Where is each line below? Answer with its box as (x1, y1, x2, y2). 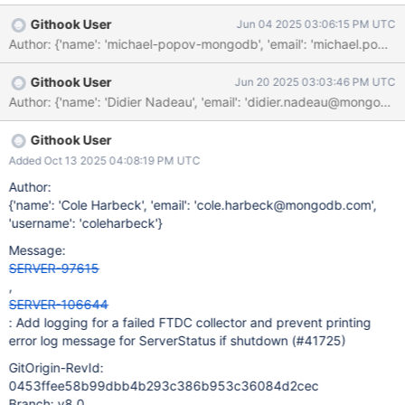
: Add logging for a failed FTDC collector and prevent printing (8, 315, 372, 330)
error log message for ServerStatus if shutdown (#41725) (8, 333, 346, 348)
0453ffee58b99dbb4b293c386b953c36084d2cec (8, 378, 319, 393)
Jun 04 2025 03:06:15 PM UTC (236, 17, 396, 31)
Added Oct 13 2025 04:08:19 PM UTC (8, 154, 201, 167)
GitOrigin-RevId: (8, 360, 104, 375)
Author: (8, 179, 52, 194)
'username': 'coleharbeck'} (8, 215, 163, 231)
